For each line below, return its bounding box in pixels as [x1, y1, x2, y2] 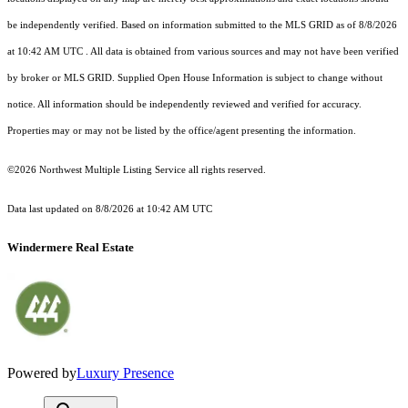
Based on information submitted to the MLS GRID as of [121, 20, 359, 31]
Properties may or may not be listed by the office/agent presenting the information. [7, 126, 356, 137]
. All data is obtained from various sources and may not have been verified [83, 46, 399, 57]
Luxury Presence [76, 365, 174, 382]
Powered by [7, 365, 76, 382]
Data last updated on [7, 204, 96, 215]
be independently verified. [7, 20, 121, 31]
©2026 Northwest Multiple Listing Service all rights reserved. [7, 165, 266, 176]
